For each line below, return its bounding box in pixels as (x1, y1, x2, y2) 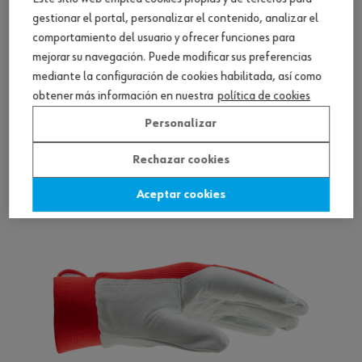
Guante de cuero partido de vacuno (32, 81, 267, 95)
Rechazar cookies (133, 154, 229, 166)
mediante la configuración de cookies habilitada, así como (32, 70, 322, 84)
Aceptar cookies (137, 189, 225, 201)
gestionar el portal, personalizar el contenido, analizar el (32, 12, 318, 26)
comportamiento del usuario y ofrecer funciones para (32, 32, 295, 45)
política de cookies (217, 90, 310, 103)
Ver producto (145, 130, 217, 145)
